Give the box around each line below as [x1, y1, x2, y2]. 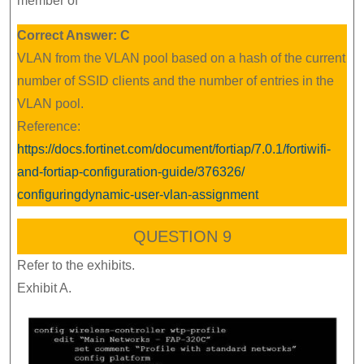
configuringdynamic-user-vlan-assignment [17, 188, 258, 202]
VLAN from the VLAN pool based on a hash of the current [17, 51, 345, 66]
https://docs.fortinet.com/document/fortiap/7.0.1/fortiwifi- [17, 142, 331, 157]
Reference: [17, 119, 80, 134]
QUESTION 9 [132, 227, 232, 246]
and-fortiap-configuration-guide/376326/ [17, 165, 245, 180]
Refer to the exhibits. [17, 258, 135, 273]
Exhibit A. [17, 281, 71, 296]
